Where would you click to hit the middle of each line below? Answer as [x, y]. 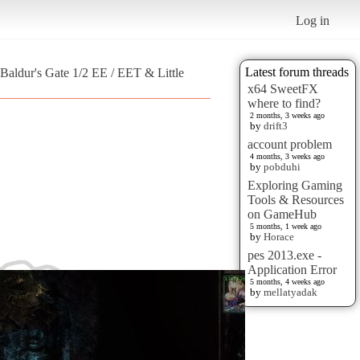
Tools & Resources [296, 199]
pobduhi [282, 166]
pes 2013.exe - [284, 255]
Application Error [292, 269]
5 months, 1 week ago [286, 226]
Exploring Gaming [295, 185]
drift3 [276, 125]
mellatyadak [290, 292]
